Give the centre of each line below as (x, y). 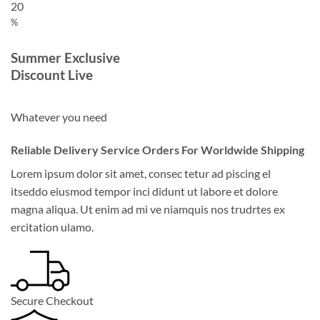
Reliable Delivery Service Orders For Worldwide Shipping (157, 150)
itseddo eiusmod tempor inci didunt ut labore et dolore (144, 191)
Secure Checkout (52, 300)
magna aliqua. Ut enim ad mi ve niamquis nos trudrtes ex (148, 209)
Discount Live (52, 74)
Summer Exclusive (65, 57)
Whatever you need (59, 117)
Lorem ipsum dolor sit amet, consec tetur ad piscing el (141, 174)
